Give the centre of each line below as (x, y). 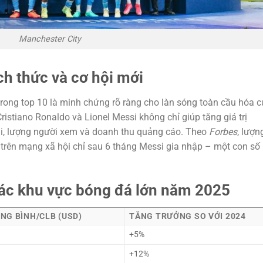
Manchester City (50, 39)
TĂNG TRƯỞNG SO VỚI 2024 (188, 217)
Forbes (223, 131)
